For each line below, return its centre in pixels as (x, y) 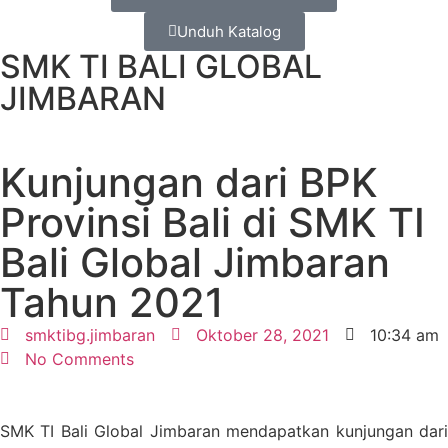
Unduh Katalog (228, 31)
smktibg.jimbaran (90, 335)
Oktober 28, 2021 (262, 335)
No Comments (79, 359)
